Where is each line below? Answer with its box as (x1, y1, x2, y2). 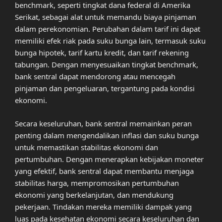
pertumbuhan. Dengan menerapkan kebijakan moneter (15, 154, 204, 164)
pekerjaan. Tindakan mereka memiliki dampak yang (15, 201, 192, 212)
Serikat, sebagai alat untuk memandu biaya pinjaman (15, 12, 196, 22)
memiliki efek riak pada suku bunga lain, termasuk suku (15, 36, 206, 46)
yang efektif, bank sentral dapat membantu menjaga (15, 166, 194, 176)
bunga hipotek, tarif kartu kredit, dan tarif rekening (15, 48, 189, 58)
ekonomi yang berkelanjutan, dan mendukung (15, 189, 173, 200)
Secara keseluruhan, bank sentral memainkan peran (15, 118, 192, 128)
